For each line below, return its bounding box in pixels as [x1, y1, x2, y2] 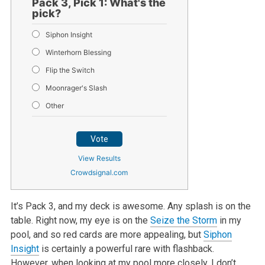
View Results [77, 153, 121, 163]
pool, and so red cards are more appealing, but [10, 228, 203, 240]
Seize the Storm [150, 214, 217, 226]
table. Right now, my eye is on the [10, 214, 150, 226]
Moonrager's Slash [45, 83, 107, 92]
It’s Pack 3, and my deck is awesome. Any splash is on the [10, 200, 251, 212]
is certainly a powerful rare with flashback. [38, 243, 214, 254]
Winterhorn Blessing [45, 47, 111, 57]
